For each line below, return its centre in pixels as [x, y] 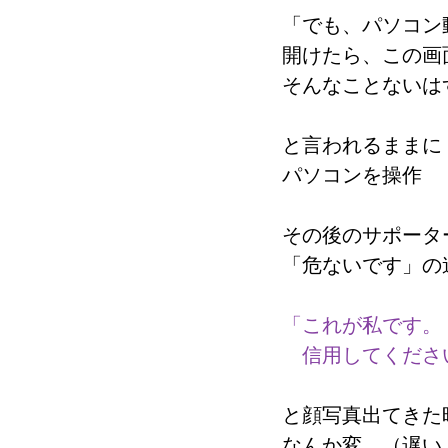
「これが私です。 [362, 325]
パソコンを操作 [352, 175]
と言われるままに [362, 145]
